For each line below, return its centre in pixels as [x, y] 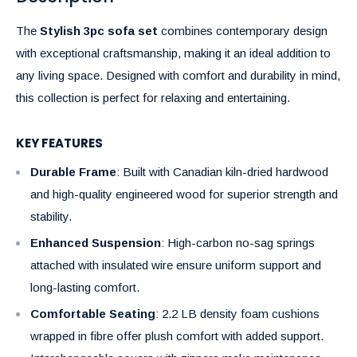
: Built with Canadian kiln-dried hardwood [222, 171]
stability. [51, 216]
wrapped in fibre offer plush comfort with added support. [177, 335]
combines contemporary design [243, 31]
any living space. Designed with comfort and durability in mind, [178, 76]
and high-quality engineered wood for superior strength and [184, 194]
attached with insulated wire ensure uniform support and [176, 265]
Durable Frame [73, 171]
